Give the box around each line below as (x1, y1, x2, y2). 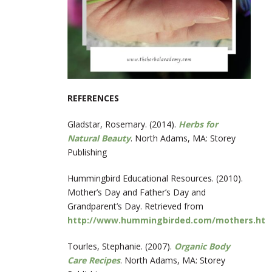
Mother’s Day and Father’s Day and (67, 186, 206, 199)
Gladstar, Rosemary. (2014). (67, 118, 178, 131)
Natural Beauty (67, 132, 131, 144)
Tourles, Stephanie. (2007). (67, 240, 174, 253)
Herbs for (178, 118, 218, 131)
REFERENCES (67, 92, 119, 104)
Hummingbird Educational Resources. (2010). (67, 172, 243, 185)
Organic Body (174, 240, 230, 253)
